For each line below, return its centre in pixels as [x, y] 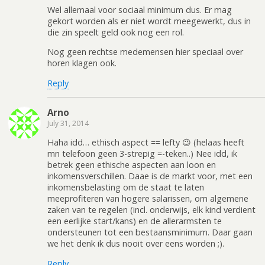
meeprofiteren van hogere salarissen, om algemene [148, 199]
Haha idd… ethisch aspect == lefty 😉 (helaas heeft [146, 143]
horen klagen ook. [82, 63]
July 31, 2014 [68, 124]
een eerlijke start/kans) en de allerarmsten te [135, 221]
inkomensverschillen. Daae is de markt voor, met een [150, 176]
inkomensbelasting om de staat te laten [126, 188]
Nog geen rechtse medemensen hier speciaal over [145, 52]
